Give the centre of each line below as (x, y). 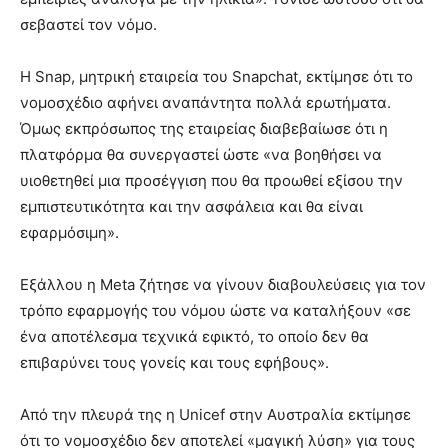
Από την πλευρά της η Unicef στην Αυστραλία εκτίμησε (215, 414)
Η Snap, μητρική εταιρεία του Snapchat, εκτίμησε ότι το (216, 76)
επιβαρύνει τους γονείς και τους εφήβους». (174, 362)
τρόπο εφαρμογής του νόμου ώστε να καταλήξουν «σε (215, 310)
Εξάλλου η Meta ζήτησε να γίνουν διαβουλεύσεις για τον (223, 284)
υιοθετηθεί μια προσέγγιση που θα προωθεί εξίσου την (211, 180)
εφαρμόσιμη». (69, 232)
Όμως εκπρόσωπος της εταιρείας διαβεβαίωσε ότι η (204, 128)
